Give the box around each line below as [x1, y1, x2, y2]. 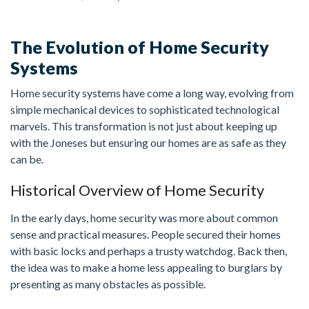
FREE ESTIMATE [103, 41, 206, 58]
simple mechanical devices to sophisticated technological [10, 103, 279, 117]
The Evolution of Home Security [10, 37, 269, 58]
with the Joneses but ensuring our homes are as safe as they [10, 136, 286, 150]
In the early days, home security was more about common [10, 211, 278, 225]
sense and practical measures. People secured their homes [10, 228, 281, 241]
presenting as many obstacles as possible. [10, 277, 206, 291]
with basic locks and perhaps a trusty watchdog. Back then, [10, 244, 287, 258]
